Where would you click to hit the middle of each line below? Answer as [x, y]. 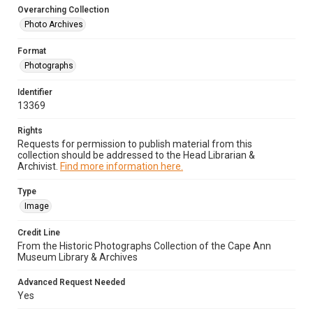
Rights [30, 131]
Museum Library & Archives [78, 257]
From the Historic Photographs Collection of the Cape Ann [144, 246]
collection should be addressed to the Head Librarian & [136, 155]
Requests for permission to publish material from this [135, 144]
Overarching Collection [63, 10]
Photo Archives [54, 24]
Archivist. [39, 166]
